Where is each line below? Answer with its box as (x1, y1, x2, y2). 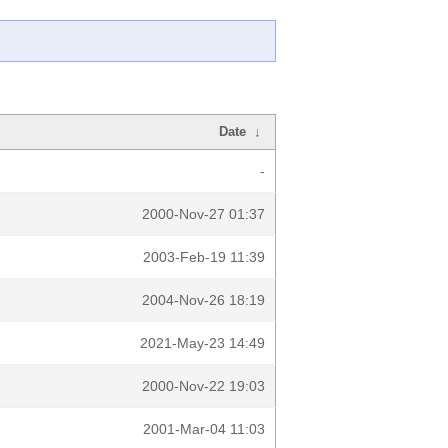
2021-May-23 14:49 (140, 335, 265, 351)
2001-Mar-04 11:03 (143, 421, 265, 437)
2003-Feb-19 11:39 (143, 249, 265, 265)
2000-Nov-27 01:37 (142, 206, 265, 222)
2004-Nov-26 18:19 (142, 292, 265, 308)
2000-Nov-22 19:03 (142, 378, 265, 394)
